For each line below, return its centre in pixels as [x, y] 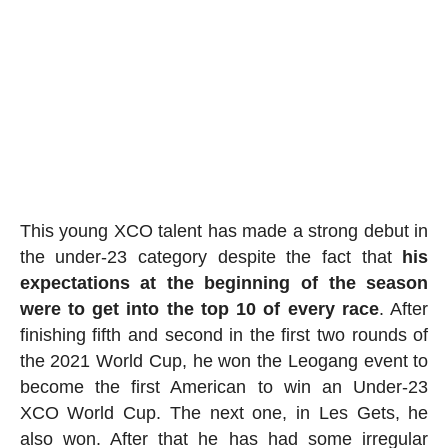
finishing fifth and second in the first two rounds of [224, 335]
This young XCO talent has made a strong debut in [224, 231]
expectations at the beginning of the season [224, 283]
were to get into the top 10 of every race [199, 309]
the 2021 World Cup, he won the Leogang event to [224, 361]
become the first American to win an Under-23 [224, 387]
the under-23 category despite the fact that [211, 257]
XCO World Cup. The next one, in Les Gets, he [224, 413]
